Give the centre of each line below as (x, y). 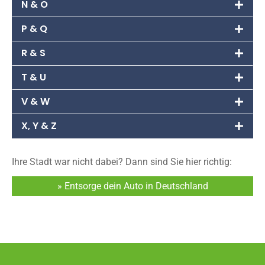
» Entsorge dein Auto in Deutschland (132, 186)
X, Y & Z (39, 125)
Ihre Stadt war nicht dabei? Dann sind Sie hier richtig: (122, 161)
